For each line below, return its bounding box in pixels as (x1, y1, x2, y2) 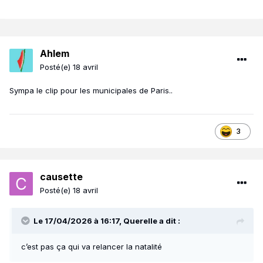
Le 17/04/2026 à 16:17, (33, 216, 123, 226)
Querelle (123, 216, 157, 226)
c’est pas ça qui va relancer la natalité (21, 242, 162, 252)
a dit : (157, 216, 180, 226)
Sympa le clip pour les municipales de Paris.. (9, 86, 175, 96)
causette (40, 171, 83, 183)
